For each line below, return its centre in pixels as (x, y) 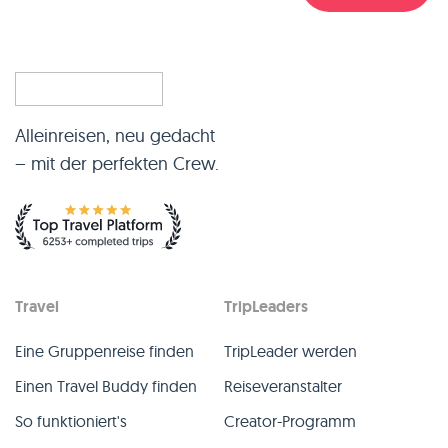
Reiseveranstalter (283, 386)
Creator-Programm (290, 421)
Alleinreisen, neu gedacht (115, 135)
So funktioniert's (71, 421)
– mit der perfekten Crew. (117, 163)
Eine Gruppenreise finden (104, 351)
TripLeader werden (290, 351)
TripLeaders (266, 306)
